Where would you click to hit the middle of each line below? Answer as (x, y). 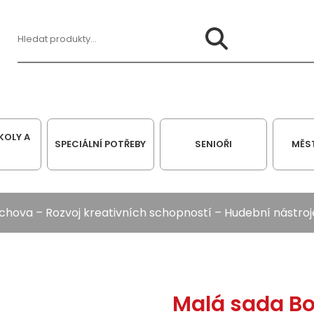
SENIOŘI (213, 144)
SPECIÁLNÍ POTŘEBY (101, 144)
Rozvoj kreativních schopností (129, 213)
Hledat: (36, 47)
